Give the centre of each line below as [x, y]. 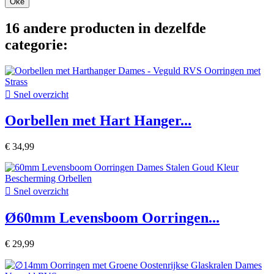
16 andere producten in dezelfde [106, 28]
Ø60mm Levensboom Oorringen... [112, 218]
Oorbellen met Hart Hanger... [98, 121]
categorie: [36, 44]
